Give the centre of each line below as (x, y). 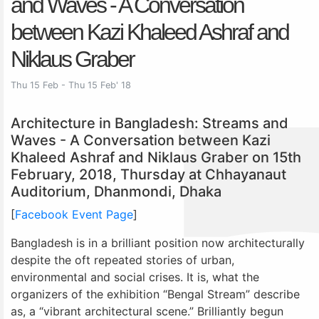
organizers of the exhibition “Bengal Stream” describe (155, 294)
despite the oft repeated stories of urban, (122, 260)
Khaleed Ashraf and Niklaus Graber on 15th (156, 157)
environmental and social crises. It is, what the (135, 277)
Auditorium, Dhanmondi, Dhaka (116, 191)
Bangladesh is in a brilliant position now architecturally (158, 242)
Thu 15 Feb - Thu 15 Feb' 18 (71, 85)
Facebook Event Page (74, 214)
